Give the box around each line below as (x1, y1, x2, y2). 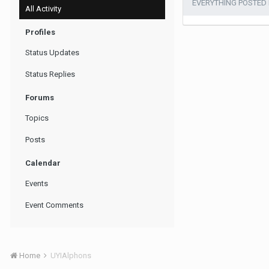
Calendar (25, 159, 61, 168)
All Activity (25, 4, 61, 13)
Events (25, 179, 48, 188)
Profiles (25, 28, 55, 37)
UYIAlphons (50, 251, 91, 260)
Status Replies (25, 70, 75, 79)
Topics (25, 113, 49, 122)
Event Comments (25, 201, 83, 210)
